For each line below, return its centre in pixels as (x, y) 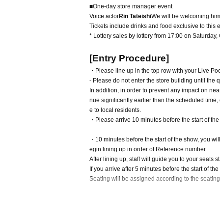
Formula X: (104, 212)
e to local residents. (115, 110)
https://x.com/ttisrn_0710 (151, 212)
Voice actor (104, 16)
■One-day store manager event (131, 6)
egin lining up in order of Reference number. (148, 149)
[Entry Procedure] (129, 58)
